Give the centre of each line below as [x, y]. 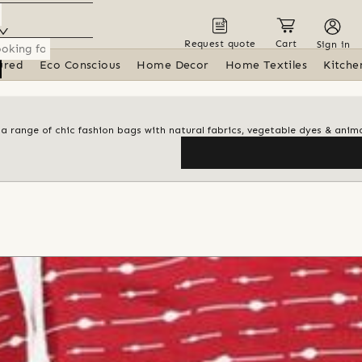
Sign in [333, 44]
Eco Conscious [80, 65]
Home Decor [173, 65]
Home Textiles [266, 65]
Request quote [220, 43]
